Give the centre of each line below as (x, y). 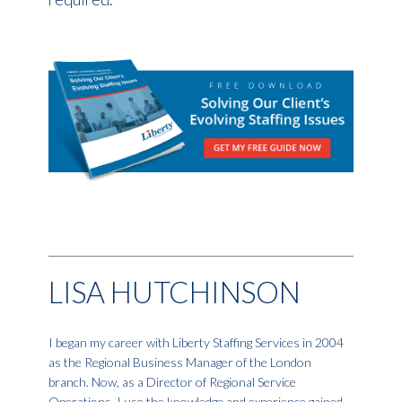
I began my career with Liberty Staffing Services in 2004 (196, 342)
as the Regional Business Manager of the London (179, 362)
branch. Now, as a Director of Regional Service (172, 381)
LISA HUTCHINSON (174, 292)
